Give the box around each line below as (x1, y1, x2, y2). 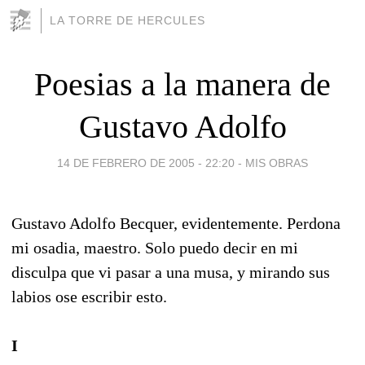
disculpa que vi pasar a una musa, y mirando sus (11, 262, 330, 281)
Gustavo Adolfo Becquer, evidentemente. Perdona (11, 213, 341, 232)
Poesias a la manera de (34, 65, 331, 103)
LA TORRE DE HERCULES (50, 14, 205, 27)
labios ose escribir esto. (11, 287, 167, 306)
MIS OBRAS (245, 156, 308, 169)
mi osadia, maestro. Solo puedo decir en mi (11, 238, 298, 257)
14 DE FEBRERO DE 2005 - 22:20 (57, 156, 235, 169)
